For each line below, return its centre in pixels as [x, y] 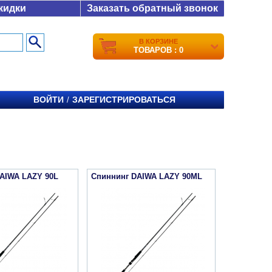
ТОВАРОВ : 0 [158, 50]
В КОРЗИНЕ [158, 41]
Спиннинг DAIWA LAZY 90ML [147, 176]
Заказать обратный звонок [152, 8]
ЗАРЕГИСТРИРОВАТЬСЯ [124, 100]
